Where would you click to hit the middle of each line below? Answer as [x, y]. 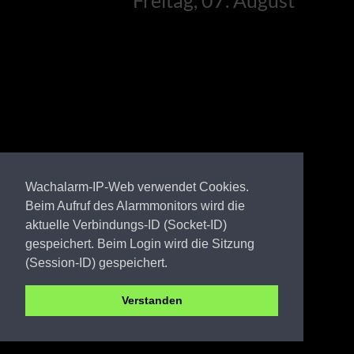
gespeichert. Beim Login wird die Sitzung [140, 243]
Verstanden [152, 301]
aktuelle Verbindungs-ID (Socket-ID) [126, 224]
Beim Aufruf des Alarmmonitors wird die [135, 205]
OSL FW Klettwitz [140, 312]
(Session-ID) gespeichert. [96, 262]
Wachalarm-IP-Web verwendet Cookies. [137, 186]
